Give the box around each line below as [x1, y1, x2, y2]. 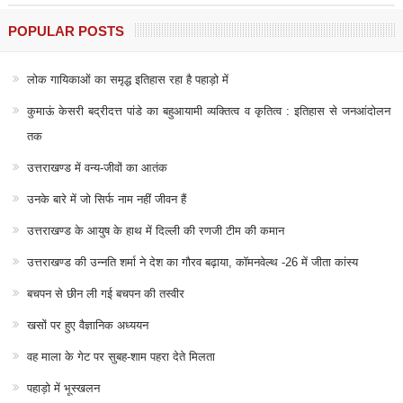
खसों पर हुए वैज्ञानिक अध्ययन [26, 318, 148, 332]
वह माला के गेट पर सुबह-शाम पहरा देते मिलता [26, 349, 215, 363]
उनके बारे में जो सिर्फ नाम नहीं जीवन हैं [26, 192, 186, 206]
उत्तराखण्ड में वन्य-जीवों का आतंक [26, 160, 167, 175]
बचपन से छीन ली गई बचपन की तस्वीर [26, 286, 184, 300]
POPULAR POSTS [7, 22, 124, 39]
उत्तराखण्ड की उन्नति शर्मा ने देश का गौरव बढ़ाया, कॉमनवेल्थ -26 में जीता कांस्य [26, 255, 358, 269]
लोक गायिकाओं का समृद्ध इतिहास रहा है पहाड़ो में [26, 72, 228, 86]
